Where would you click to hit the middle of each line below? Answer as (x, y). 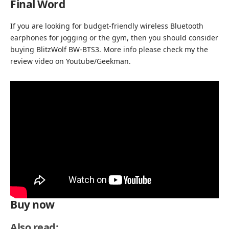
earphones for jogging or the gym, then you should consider (114, 37)
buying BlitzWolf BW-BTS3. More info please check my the (109, 49)
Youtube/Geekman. (98, 61)
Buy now (32, 204)
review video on (38, 61)
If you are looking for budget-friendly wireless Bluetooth (107, 26)
